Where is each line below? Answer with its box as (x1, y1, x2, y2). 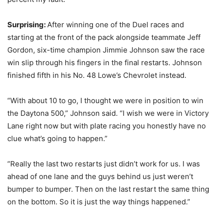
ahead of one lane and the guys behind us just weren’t (7, 172, 193, 181)
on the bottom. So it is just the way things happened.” (7, 197, 190, 206)
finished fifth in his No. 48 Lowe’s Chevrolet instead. (7, 71, 186, 80)
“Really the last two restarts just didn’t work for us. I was (7, 159, 200, 168)
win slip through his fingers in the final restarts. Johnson (7, 58, 202, 67)
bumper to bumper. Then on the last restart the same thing (7, 184, 209, 194)
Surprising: (7, 20, 47, 29)
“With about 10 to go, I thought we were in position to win (7, 96, 203, 105)
